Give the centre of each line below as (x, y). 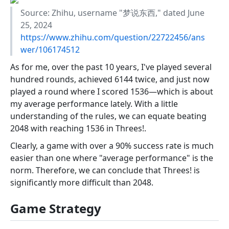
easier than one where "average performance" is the (112, 158)
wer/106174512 (50, 50)
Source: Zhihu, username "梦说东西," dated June (112, 13)
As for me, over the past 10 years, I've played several (111, 67)
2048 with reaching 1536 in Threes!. (78, 129)
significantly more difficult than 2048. (82, 183)
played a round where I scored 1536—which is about (112, 92)
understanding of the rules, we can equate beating (108, 116)
